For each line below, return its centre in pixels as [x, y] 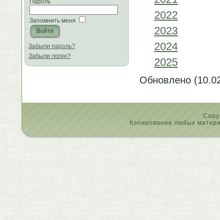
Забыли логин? [50, 56]
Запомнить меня [53, 21]
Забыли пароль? [52, 46]
